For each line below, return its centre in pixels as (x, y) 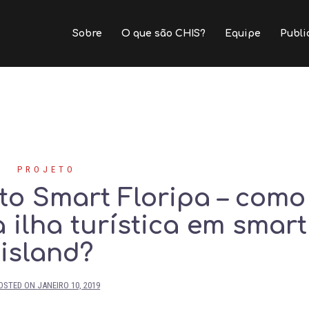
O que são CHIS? (163, 33)
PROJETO (47, 169)
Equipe (243, 33)
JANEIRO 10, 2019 (69, 285)
